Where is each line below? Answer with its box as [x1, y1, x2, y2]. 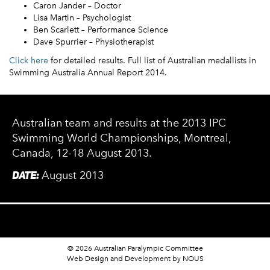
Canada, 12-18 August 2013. [12, 146, 152, 160]
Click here [9, 55, 48, 66]
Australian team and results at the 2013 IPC [12, 116, 226, 130]
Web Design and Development [66, 254, 171, 263]
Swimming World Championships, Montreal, [12, 131, 231, 145]
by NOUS [172, 254, 204, 263]
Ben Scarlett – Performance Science [33, 25, 168, 35]
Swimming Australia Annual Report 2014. [9, 67, 167, 78]
